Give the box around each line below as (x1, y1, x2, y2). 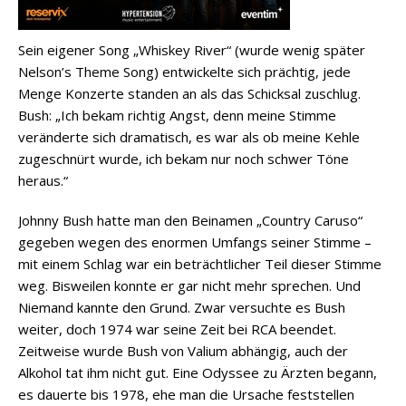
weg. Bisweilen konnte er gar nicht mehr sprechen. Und (18, 275, 361, 295)
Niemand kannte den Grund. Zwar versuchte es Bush (18, 297, 345, 316)
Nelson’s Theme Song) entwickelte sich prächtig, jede (18, 62, 351, 81)
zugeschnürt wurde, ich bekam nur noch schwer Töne (18, 149, 349, 168)
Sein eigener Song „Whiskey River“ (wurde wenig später (18, 40, 365, 59)
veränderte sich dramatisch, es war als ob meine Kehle (18, 127, 360, 146)
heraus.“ (18, 170, 68, 189)
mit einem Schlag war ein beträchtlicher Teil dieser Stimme (18, 254, 382, 273)
